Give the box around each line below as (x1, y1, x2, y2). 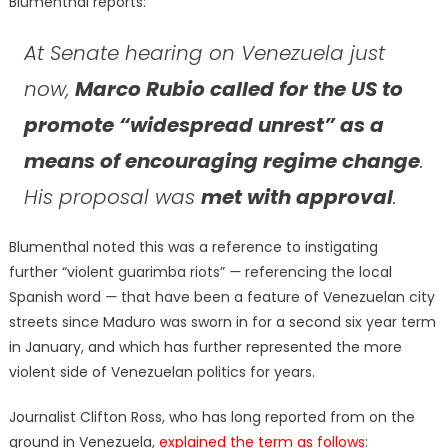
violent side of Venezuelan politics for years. (8, 361, 319, 382)
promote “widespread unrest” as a (23, 110, 384, 139)
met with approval (200, 182, 393, 211)
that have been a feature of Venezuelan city (116, 286, 435, 307)
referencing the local (244, 261, 392, 282)
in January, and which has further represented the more (8, 336, 402, 357)
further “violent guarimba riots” (8, 261, 229, 282)
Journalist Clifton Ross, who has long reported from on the (8, 406, 415, 427)
